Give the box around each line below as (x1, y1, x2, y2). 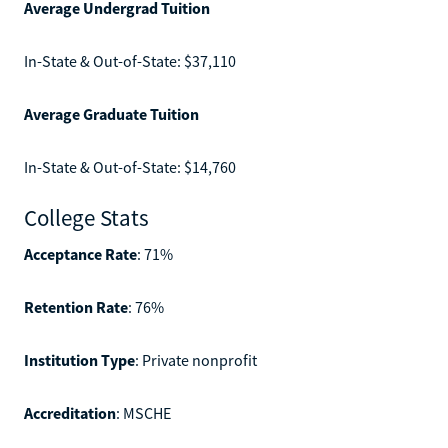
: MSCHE (116, 402, 171, 423)
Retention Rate (24, 296, 128, 317)
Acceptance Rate (24, 243, 137, 264)
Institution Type (24, 349, 135, 370)
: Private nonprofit (135, 349, 257, 370)
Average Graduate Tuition (24, 103, 199, 124)
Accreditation (24, 402, 116, 423)
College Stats (24, 202, 149, 232)
